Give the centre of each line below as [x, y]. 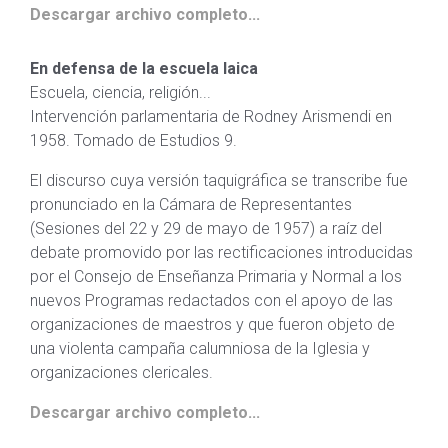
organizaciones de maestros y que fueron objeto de [212, 324]
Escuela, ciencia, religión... [120, 92]
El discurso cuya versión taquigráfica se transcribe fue [219, 180]
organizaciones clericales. [121, 372]
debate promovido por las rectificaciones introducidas [221, 252]
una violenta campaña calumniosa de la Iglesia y [200, 348]
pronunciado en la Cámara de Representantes [191, 204]
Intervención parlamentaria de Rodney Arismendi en [211, 116]
